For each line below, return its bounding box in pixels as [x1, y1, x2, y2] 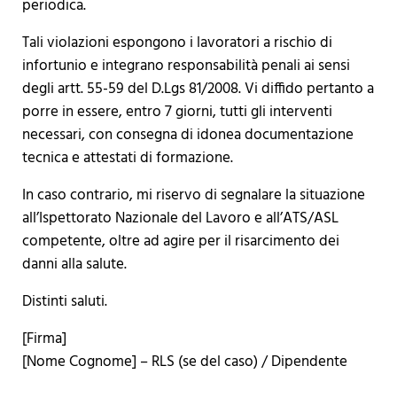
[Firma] [21, 326, 66, 351]
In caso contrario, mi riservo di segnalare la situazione [21, 183, 365, 207]
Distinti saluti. [21, 289, 107, 314]
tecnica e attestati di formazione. [21, 145, 233, 170]
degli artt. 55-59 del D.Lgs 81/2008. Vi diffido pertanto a [21, 76, 374, 101]
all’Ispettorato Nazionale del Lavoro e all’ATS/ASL [21, 206, 339, 230]
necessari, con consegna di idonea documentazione [21, 122, 354, 147]
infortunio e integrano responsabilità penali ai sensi [21, 53, 350, 78]
